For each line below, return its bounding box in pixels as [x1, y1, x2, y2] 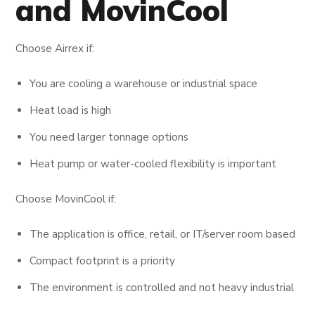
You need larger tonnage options [30, 129, 189, 144]
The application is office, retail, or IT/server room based [30, 226, 296, 241]
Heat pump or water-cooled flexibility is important [30, 156, 277, 171]
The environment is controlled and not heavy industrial [30, 280, 295, 295]
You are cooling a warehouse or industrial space [30, 76, 258, 91]
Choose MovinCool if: [15, 191, 117, 206]
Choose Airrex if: [15, 41, 95, 56]
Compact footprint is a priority [30, 253, 176, 268]
